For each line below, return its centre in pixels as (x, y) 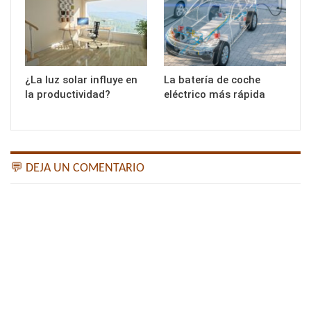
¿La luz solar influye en (81, 79)
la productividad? (68, 94)
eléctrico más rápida (215, 94)
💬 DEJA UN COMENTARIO (77, 168)
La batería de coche (212, 79)
